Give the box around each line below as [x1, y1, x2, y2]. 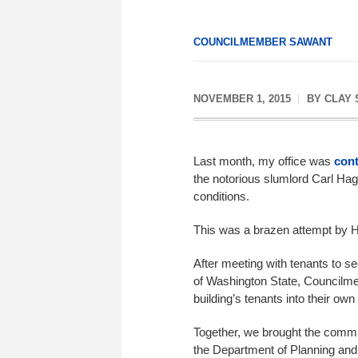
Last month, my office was [193, 154, 334, 168]
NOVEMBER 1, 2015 [193, 93, 291, 105]
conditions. [193, 189, 249, 203]
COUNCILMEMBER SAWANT [193, 36, 332, 48]
